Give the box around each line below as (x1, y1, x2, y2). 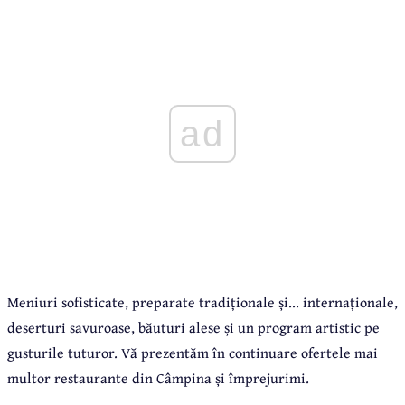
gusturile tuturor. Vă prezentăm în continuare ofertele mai (7, 342, 378, 364)
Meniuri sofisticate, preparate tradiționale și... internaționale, (7, 291, 398, 314)
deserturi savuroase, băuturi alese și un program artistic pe (7, 316, 380, 339)
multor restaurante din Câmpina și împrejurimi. (7, 367, 309, 390)
